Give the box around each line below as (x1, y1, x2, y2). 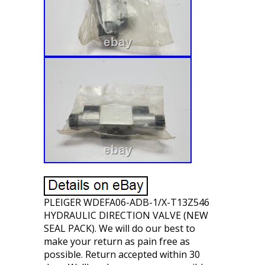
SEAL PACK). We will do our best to (44, 222, 195, 235)
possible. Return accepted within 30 (44, 248, 200, 261)
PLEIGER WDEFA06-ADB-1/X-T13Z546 (44, 196, 209, 209)
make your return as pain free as (44, 235, 190, 248)
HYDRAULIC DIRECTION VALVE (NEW (44, 209, 208, 222)
